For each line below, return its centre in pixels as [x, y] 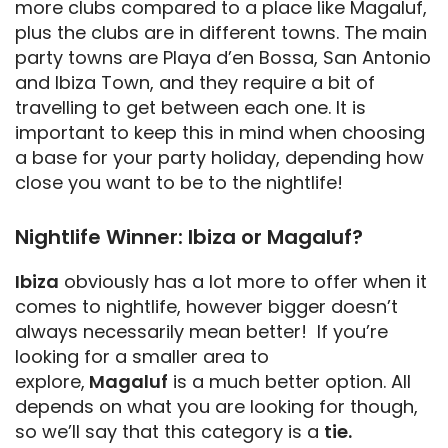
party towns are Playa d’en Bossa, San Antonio [223, 57]
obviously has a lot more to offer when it [243, 281]
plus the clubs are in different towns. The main [221, 32]
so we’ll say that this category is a [169, 431]
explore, [50, 381]
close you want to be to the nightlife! [179, 182]
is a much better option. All [289, 381]
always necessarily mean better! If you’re [201, 331]
